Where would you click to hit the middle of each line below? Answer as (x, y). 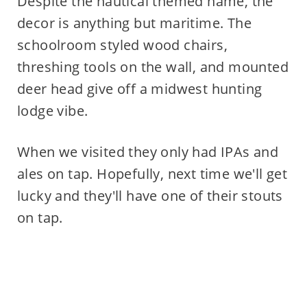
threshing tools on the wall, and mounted (152, 67)
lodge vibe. (52, 111)
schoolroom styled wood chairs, (122, 45)
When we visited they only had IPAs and (148, 152)
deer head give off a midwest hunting (139, 89)
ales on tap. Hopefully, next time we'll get (152, 174)
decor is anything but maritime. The (134, 23)
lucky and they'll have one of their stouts (150, 196)
